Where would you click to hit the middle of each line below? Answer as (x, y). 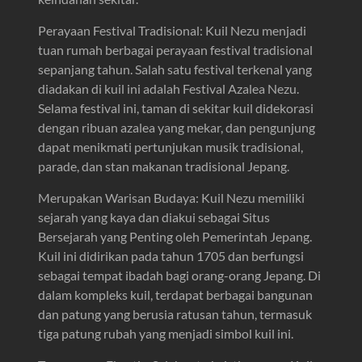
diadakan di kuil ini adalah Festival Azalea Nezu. (169, 89)
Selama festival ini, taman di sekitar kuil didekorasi (176, 108)
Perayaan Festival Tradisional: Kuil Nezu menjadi (173, 31)
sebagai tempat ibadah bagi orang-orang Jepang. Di (180, 276)
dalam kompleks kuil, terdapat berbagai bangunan (176, 295)
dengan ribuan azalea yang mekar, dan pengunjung (177, 128)
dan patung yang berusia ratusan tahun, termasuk (175, 314)
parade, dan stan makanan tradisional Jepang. (164, 166)
